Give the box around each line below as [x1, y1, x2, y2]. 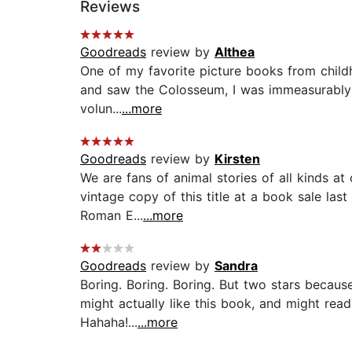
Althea [214, 44, 255, 60]
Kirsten [214, 151, 260, 167]
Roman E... [80, 207, 143, 224]
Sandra [214, 258, 258, 274]
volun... [80, 101, 122, 117]
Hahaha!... [80, 314, 137, 331]
